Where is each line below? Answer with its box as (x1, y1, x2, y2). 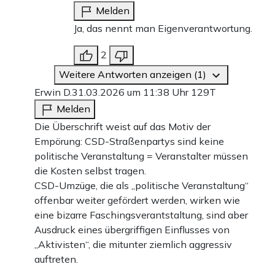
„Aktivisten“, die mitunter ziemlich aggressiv (34, 238, 232, 251)
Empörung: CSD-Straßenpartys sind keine (34, 135, 224, 148)
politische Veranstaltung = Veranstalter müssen (34, 150, 248, 163)
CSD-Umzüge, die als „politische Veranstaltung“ (34, 179, 249, 192)
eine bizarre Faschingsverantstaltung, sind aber (34, 209, 248, 222)
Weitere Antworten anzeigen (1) (59, 68, 209, 81)
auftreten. (34, 253, 78, 266)
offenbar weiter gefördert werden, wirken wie (34, 194, 240, 207)
